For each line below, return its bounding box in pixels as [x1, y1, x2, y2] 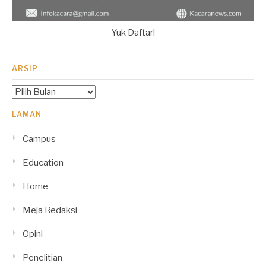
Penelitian [23, 252, 62, 263]
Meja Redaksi [23, 204, 77, 216]
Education [23, 157, 64, 168]
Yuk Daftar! [111, 27, 155, 39]
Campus [23, 133, 56, 144]
